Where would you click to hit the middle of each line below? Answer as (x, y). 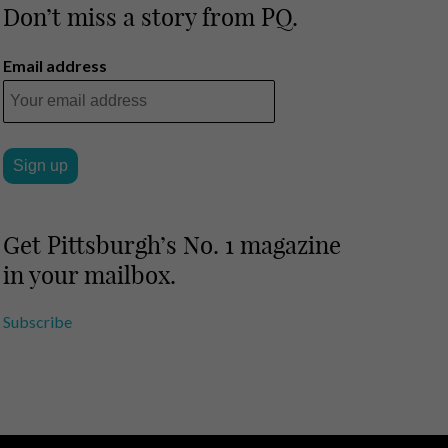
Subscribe (38, 321)
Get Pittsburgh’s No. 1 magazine (172, 244)
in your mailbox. (90, 274)
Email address (55, 65)
